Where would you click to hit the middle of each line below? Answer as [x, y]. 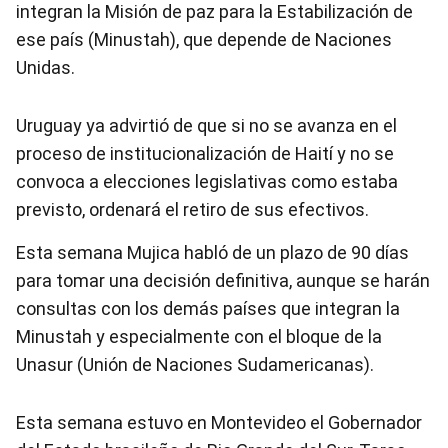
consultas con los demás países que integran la [208, 308]
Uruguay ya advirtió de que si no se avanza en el [206, 125]
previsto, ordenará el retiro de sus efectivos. [192, 209]
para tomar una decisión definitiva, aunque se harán [223, 280]
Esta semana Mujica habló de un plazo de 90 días [212, 252]
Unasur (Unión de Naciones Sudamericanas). [195, 364]
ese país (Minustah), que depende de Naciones [204, 39]
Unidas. [45, 67]
